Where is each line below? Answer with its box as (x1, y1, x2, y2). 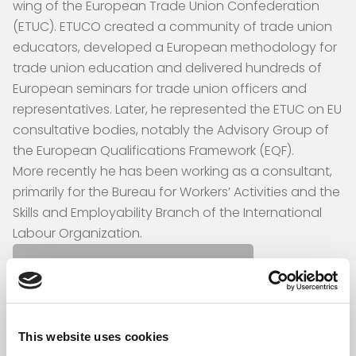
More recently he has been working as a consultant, (13, 161, 332, 180)
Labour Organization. (13, 223, 142, 242)
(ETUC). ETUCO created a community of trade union (13, 17, 332, 36)
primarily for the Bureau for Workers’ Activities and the (13, 182, 340, 201)
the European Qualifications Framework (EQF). (13, 141, 294, 160)
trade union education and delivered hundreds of (13, 58, 322, 77)
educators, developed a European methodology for (13, 37, 337, 56)
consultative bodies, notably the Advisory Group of (13, 120, 329, 139)
